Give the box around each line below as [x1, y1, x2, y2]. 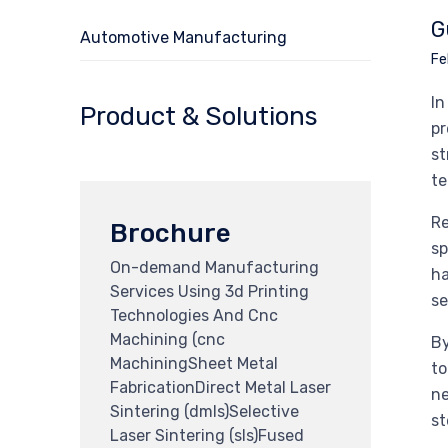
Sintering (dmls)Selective [110, 401, 299, 421]
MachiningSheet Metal [110, 353, 278, 373]
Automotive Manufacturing [80, 28, 287, 47]
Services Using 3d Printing [110, 281, 309, 301]
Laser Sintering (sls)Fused [110, 425, 304, 445]
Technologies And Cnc [110, 305, 278, 325]
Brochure [110, 217, 231, 249]
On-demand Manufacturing [110, 257, 319, 277]
